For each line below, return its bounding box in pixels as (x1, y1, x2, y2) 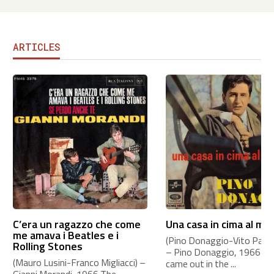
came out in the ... (165, 256, 236, 271)
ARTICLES (12, 40, 60, 53)
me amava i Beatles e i (12, 226, 119, 243)
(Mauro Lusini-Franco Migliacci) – (12, 254, 146, 270)
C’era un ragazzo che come (12, 215, 141, 232)
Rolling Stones (12, 237, 83, 254)
